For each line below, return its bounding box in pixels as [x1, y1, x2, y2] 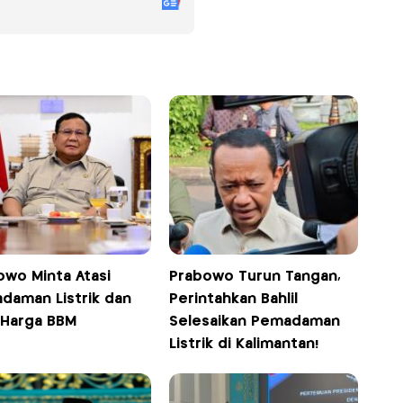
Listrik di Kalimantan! [169, 336, 319, 351]
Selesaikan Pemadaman [169, 314, 341, 328]
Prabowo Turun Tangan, [169, 269, 342, 283]
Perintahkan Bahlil [169, 291, 299, 306]
